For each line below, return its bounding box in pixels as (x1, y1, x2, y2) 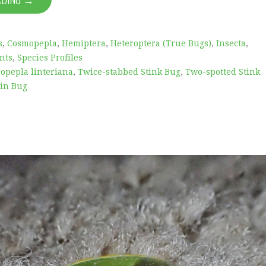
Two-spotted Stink (185, 66, 260, 77)
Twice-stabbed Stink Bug (78, 66, 180, 77)
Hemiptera (62, 38, 106, 48)
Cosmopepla (7, 38, 57, 48)
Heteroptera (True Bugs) (110, 38, 211, 48)
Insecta (216, 38, 246, 48)
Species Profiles (17, 52, 83, 62)
